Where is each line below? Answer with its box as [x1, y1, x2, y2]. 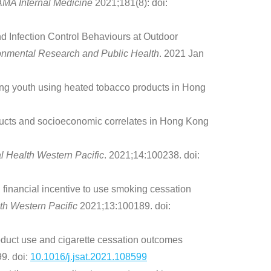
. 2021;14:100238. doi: [104, 150, 200, 161]
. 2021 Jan [159, 48, 204, 59]
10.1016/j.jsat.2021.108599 [30, 252, 147, 263]
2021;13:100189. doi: [77, 201, 171, 212]
